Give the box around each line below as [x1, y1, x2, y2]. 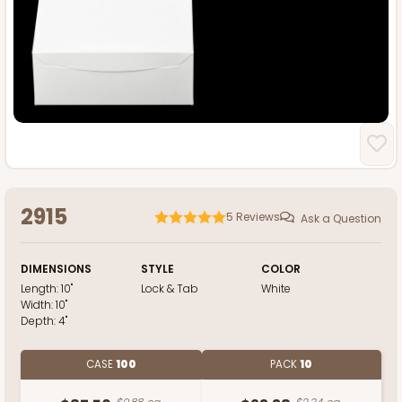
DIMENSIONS [21, 261, 92, 277]
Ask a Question [301, 210, 381, 226]
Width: [21, 297, 56, 313]
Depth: [21, 313, 58, 329]
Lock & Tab [141, 281, 198, 297]
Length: [21, 281, 61, 297]
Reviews [236, 209, 280, 225]
